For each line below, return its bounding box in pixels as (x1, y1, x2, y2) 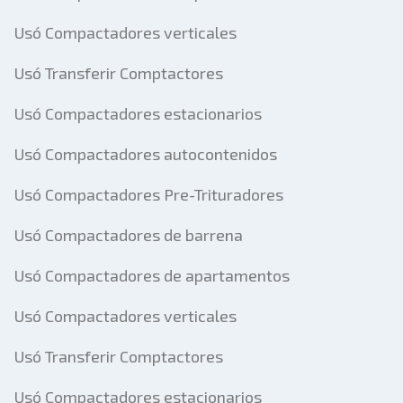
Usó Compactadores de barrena (14, 225, 243, 245)
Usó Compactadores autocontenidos (14, 144, 277, 164)
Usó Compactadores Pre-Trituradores (14, 184, 283, 204)
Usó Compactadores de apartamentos (14, 265, 290, 285)
